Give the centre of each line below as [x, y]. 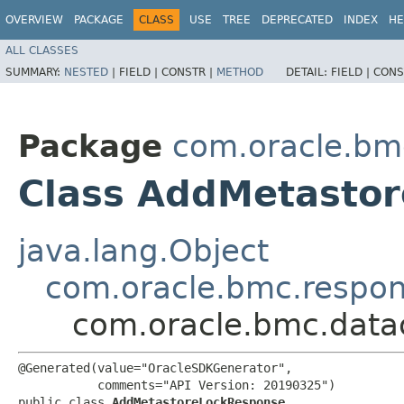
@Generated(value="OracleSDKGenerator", [155, 367]
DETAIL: [308, 72]
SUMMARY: [35, 72]
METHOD [240, 72]
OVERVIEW [34, 20]
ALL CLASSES [42, 50]
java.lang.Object [143, 250]
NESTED [86, 72]
